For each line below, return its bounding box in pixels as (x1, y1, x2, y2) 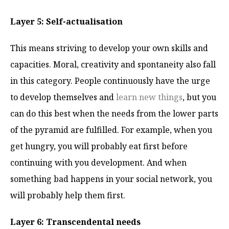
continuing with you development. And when (10, 156, 187, 168)
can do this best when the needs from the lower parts (10, 107, 218, 119)
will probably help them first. (10, 189, 127, 201)
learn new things (116, 91, 182, 103)
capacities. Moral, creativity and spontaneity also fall (10, 58, 216, 70)
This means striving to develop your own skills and (10, 42, 208, 54)
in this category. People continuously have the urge (10, 75, 210, 86)
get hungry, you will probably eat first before (10, 140, 188, 152)
